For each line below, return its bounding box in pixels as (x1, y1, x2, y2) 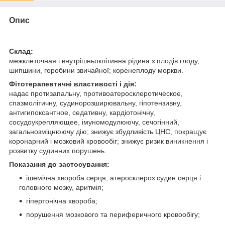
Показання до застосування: (9, 160, 109, 168)
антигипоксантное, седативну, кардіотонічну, (9, 108, 155, 117)
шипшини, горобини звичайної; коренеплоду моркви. (9, 66, 183, 74)
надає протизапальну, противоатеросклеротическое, (9, 89, 183, 97)
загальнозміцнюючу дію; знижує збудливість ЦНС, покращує (9, 127, 206, 136)
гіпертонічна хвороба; (26, 196, 97, 205)
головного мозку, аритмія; (19, 183, 103, 191)
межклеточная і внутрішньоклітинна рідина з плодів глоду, (9, 56, 199, 65)
